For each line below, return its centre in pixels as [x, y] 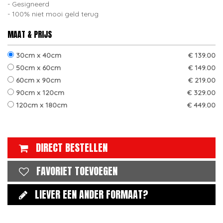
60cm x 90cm [37, 80]
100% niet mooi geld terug [55, 14]
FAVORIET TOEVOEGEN [77, 171]
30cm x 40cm [38, 55]
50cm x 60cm [37, 68]
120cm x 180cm [41, 105]
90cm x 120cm [39, 93]
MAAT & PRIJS [30, 34]
